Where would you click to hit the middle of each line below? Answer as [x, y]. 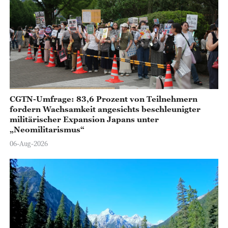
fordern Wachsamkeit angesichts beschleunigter [105, 109]
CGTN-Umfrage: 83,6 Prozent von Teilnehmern [103, 99]
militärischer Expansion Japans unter [84, 119]
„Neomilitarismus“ [47, 130]
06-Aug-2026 [28, 143]
